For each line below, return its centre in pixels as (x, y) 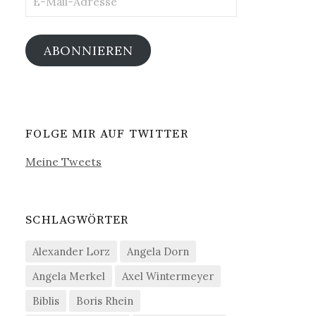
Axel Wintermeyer (168, 276)
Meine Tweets (64, 162)
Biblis (46, 301)
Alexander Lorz (72, 252)
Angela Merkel (69, 276)
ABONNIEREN (88, 51)
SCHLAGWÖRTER (77, 220)
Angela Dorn (158, 252)
